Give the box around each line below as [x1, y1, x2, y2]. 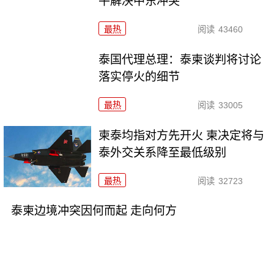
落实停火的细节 [98, 70, 180, 83]
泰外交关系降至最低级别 [98, 146, 227, 159]
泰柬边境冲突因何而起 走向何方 [10, 204, 177, 218]
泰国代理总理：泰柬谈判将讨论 [98, 53, 262, 66]
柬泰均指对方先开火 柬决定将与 [98, 128, 265, 142]
